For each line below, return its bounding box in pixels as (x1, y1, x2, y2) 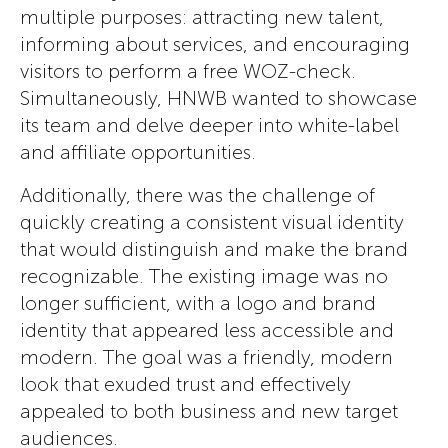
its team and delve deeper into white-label (19, 114, 399, 138)
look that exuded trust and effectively (19, 372, 351, 396)
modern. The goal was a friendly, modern (19, 345, 393, 369)
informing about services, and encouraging (19, 33, 410, 57)
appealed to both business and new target (19, 399, 398, 423)
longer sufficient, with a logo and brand (19, 291, 376, 315)
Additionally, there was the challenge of (19, 183, 375, 207)
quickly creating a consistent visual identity (19, 210, 404, 234)
